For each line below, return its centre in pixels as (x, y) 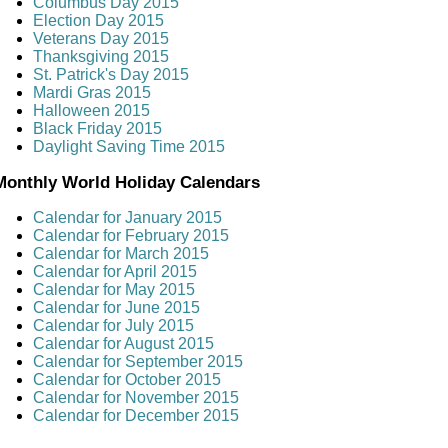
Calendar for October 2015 (127, 380)
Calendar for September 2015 (138, 362)
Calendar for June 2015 (116, 308)
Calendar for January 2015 (127, 218)
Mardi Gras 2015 (92, 93)
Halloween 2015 (91, 111)
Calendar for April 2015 (115, 272)
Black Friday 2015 (97, 129)
